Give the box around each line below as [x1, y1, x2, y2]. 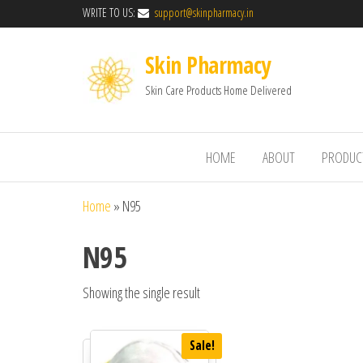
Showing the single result [83, 282, 200, 302]
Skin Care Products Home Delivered [145, 81, 292, 98]
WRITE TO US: [83, 5, 138, 20]
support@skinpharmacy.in [152, 5, 254, 20]
